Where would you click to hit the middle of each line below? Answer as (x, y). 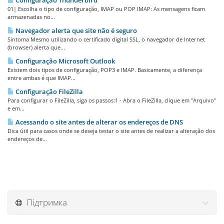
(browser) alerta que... (36, 47)
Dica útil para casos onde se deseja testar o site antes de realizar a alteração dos (111, 131)
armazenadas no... (31, 17)
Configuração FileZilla (48, 91)
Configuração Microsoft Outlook (64, 61)
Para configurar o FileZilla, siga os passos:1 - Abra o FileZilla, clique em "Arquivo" (112, 100)
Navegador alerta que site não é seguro (75, 30)
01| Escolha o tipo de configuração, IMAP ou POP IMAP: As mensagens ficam (106, 9)
